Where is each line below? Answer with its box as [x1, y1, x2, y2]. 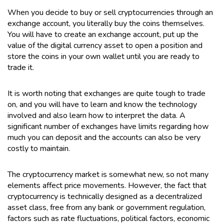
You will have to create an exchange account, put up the [7, 28, 198, 40]
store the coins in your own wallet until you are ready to [7, 50, 199, 62]
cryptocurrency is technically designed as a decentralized [7, 190, 202, 202]
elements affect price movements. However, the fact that [7, 179, 206, 191]
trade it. [7, 61, 34, 73]
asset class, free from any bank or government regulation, [7, 201, 205, 213]
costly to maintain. [7, 142, 70, 154]
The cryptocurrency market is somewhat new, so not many [7, 168, 208, 180]
